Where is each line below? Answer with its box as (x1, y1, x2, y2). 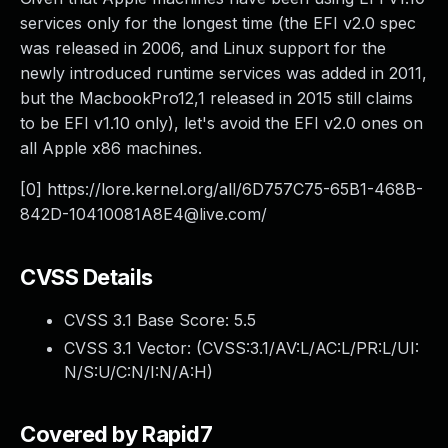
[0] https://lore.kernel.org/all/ (20, 179, 242, 199)
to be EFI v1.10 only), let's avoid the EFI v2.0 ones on (20, 113, 423, 133)
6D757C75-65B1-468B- (242, 179, 423, 199)
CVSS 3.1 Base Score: (64, 310, 234, 330)
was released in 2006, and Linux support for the (20, 38, 386, 58)
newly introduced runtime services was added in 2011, (20, 63, 427, 83)
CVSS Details (20, 264, 153, 290)
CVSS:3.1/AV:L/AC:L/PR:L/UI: (202, 338, 419, 358)
